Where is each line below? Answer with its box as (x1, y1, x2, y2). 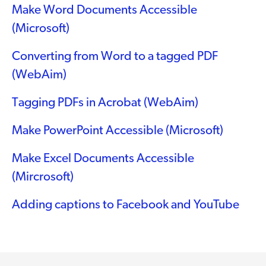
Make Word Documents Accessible (12, 4, 197, 17)
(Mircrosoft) (12, 170, 74, 183)
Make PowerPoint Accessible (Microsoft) (12, 124, 223, 137)
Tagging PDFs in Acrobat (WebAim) (12, 96, 198, 109)
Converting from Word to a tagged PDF (12, 50, 218, 63)
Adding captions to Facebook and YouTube (12, 198, 239, 211)
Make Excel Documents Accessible (12, 152, 194, 165)
